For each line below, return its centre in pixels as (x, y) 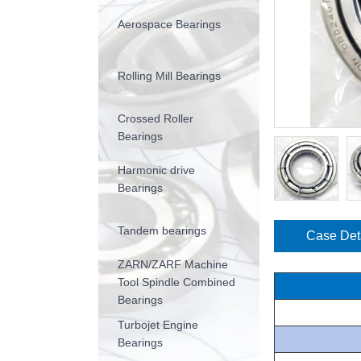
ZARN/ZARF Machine (173, 265)
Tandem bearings (162, 231)
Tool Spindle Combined (176, 282)
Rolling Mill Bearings (169, 76)
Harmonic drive (156, 170)
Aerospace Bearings (169, 25)
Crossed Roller (156, 119)
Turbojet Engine (158, 325)
